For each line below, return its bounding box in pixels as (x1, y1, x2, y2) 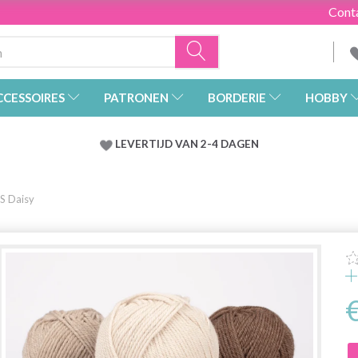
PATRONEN (104, 90, 169, 105)
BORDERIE (208, 90, 266, 105)
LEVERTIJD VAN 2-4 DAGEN (114, 137, 259, 151)
